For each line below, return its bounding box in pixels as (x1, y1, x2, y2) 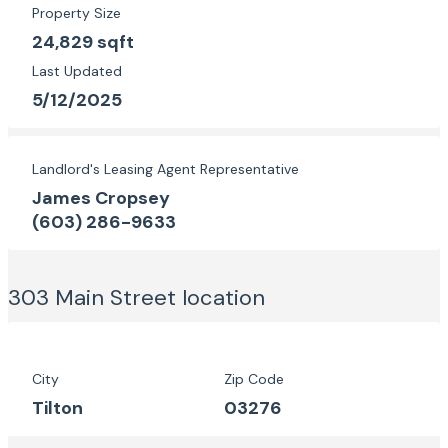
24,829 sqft (32, 30, 134, 54)
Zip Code (224, 370, 284, 388)
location (182, 283, 265, 312)
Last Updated (32, 62, 122, 80)
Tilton (32, 396, 83, 420)
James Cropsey (32, 186, 170, 210)
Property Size (32, 4, 121, 22)
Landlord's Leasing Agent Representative (32, 160, 299, 178)
